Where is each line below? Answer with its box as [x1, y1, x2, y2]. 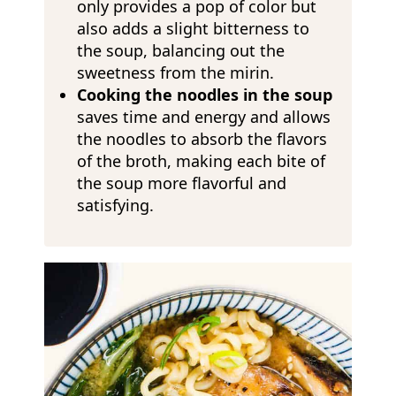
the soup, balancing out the [76, 39, 285, 61]
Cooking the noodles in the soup [76, 83, 332, 105]
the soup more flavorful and [76, 171, 286, 194]
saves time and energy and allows [76, 105, 331, 127]
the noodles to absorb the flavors [76, 127, 327, 149]
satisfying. [76, 194, 154, 216]
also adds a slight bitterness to [76, 17, 309, 39]
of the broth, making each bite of [76, 149, 325, 171]
